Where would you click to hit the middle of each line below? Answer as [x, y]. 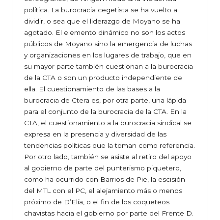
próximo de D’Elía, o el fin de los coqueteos [97, 202]
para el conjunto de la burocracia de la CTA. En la [105, 112]
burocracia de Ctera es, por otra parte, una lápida [105, 100]
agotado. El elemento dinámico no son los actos [105, 33]
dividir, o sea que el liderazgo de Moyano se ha [102, 21]
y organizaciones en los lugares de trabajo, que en [108, 55]
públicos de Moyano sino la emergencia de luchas [108, 44]
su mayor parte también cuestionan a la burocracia [109, 67]
